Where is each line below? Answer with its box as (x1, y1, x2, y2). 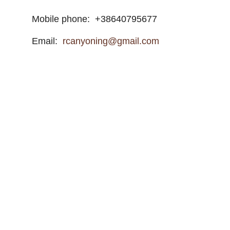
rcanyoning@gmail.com (60, 36, 159, 46)
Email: (32, 36, 60, 46)
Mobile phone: (32, 14, 95, 24)
